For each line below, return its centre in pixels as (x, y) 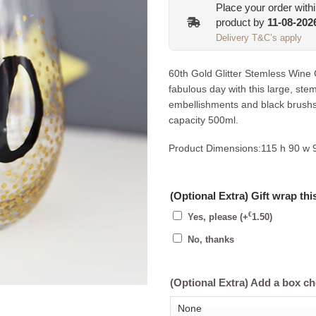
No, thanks (211, 239)
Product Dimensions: (215, 148)
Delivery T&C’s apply (259, 38)
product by (242, 22)
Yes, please (214, 217)
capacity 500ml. (203, 120)
